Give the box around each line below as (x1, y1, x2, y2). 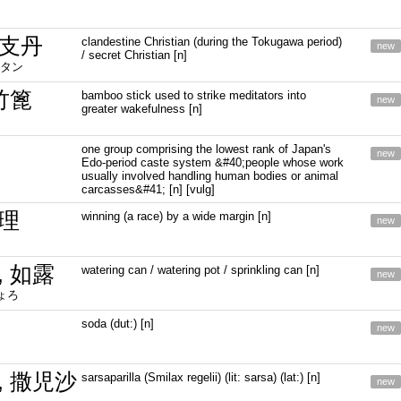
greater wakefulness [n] (81, 102, 203, 115)
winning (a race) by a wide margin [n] (81, 209, 272, 223)
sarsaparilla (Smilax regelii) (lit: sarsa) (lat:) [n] (81, 371, 321, 384)
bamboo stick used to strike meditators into (81, 89, 307, 102)
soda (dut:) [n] (81, 317, 155, 330)
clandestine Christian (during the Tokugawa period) (81, 35, 343, 48)
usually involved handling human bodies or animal (81, 169, 339, 183)
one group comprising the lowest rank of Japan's (81, 142, 332, 156)
